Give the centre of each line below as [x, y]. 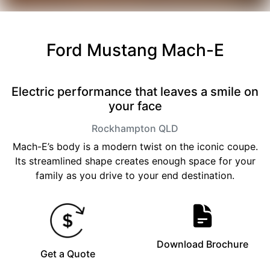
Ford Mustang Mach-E [135, 50]
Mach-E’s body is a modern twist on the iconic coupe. [135, 146]
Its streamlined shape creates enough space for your [135, 161]
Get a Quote [67, 253]
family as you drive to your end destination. [135, 175]
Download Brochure [202, 244]
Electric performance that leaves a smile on [135, 91]
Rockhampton [124, 128]
